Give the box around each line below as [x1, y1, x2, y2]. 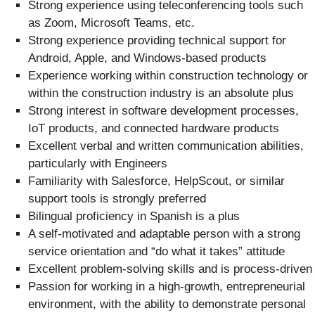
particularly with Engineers [28, 157, 167, 171]
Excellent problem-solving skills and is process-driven [28, 262, 312, 276]
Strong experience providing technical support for [28, 34, 286, 48]
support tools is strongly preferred [28, 192, 206, 206]
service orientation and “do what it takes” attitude [28, 245, 285, 259]
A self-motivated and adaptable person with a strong [28, 227, 300, 241]
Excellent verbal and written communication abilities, [28, 139, 304, 153]
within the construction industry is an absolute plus [28, 86, 294, 101]
